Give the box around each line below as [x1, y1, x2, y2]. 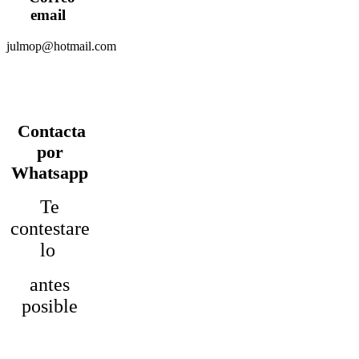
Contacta [17, 120, 86, 141]
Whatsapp [11, 162, 88, 183]
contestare [10, 217, 90, 239]
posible [22, 295, 78, 317]
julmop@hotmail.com [6, 38, 116, 53]
